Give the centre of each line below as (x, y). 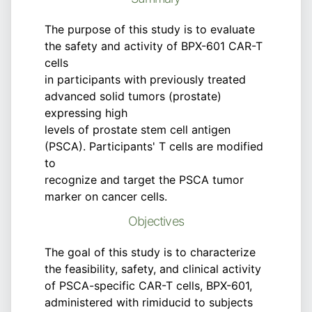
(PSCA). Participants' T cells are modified (154, 146)
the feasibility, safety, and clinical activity (153, 269)
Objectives (156, 221)
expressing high (86, 113)
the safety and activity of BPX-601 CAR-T (154, 46)
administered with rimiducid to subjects (149, 302)
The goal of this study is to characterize (150, 252)
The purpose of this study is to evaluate (150, 29)
